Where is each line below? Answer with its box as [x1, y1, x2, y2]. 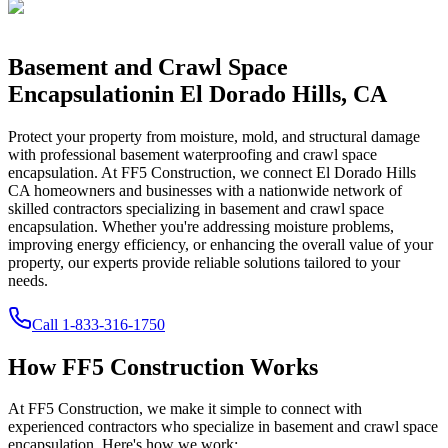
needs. [8, 271, 48, 289]
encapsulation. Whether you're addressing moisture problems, [8, 217, 394, 235]
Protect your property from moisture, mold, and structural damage [8, 127, 420, 145]
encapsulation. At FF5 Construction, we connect [8, 163, 316, 181]
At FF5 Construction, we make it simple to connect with [8, 400, 362, 418]
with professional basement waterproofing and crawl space [8, 145, 377, 163]
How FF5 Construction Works [8, 353, 318, 380]
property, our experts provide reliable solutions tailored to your [8, 253, 400, 271]
